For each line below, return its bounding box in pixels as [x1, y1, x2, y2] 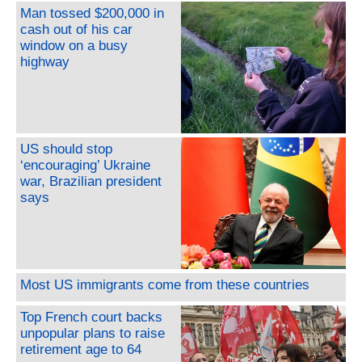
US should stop [20, 141, 112, 157]
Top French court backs [20, 309, 162, 325]
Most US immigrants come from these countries [20, 276, 309, 293]
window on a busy [20, 37, 128, 53]
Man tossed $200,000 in [20, 5, 164, 21]
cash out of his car [20, 21, 133, 37]
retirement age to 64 [20, 341, 141, 357]
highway [20, 53, 69, 69]
